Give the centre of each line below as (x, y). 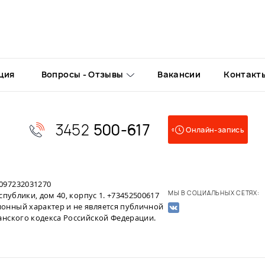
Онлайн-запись (215, 130)
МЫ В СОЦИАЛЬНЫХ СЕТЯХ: (214, 193)
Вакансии (179, 74)
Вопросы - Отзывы (82, 74)
